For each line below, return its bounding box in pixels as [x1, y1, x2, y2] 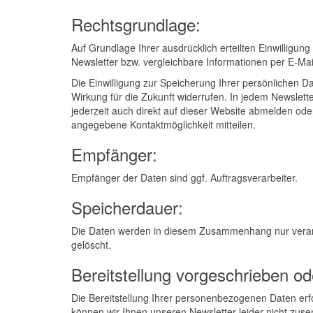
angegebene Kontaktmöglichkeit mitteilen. [71, 117, 256, 131]
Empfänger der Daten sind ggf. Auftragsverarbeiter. [71, 170, 298, 184]
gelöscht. [71, 238, 111, 252]
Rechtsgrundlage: [71, 12, 201, 36]
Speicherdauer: [71, 195, 183, 219]
